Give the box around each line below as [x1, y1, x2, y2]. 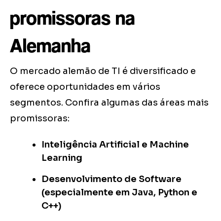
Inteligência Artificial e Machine [41, 139, 189, 150]
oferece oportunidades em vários [10, 81, 160, 93]
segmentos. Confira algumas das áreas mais [10, 97, 209, 109]
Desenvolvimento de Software [41, 174, 182, 185]
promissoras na [10, 6, 135, 30]
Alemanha [10, 34, 91, 57]
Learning [41, 152, 82, 164]
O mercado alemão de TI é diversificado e [10, 66, 196, 77]
